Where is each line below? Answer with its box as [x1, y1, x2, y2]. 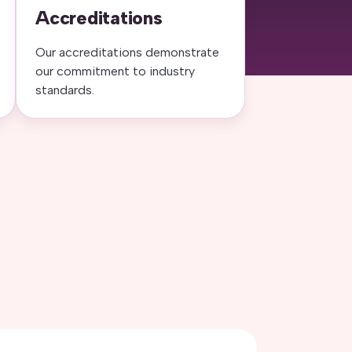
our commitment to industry [35, 64, 195, 79]
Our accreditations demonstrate [35, 45, 219, 60]
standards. [35, 82, 94, 97]
